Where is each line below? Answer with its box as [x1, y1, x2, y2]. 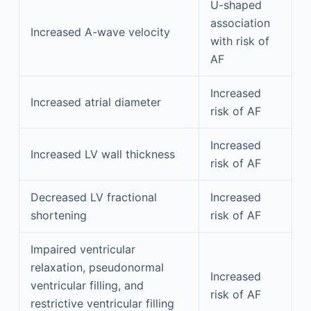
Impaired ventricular [30, 242, 135, 256]
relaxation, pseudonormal [30, 260, 164, 274]
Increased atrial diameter [30, 94, 161, 109]
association [210, 15, 270, 30]
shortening [30, 208, 87, 222]
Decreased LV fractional [30, 190, 157, 204]
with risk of [210, 33, 269, 48]
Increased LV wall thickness [30, 146, 175, 161]
